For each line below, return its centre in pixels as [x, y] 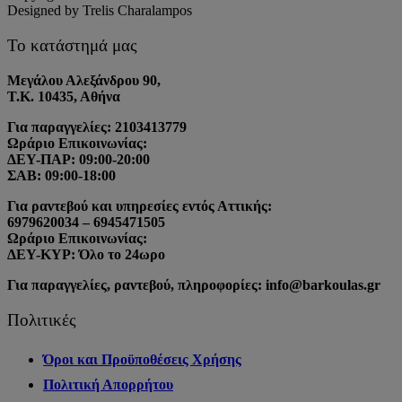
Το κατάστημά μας [72, 45]
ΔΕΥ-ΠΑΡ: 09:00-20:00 [79, 160]
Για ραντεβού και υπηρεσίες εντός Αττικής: [140, 206]
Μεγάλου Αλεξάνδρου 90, [84, 81]
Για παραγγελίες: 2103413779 [97, 127]
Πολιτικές [42, 320]
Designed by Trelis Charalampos [100, 10]
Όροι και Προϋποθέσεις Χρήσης [142, 360]
